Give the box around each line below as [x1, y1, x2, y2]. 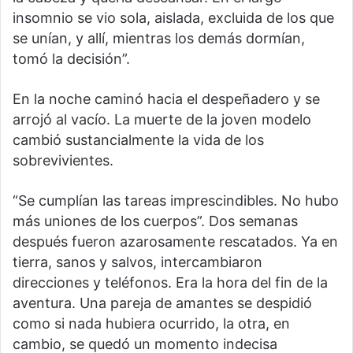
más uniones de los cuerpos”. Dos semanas [13, 213, 298, 230]
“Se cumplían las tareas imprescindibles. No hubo [13, 192, 339, 210]
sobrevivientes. [13, 152, 113, 169]
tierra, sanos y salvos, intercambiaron [13, 254, 262, 271]
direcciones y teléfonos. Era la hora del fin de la [13, 274, 328, 292]
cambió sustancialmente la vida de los [13, 132, 264, 149]
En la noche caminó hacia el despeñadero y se [13, 91, 320, 108]
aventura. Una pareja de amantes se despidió [13, 295, 312, 312]
